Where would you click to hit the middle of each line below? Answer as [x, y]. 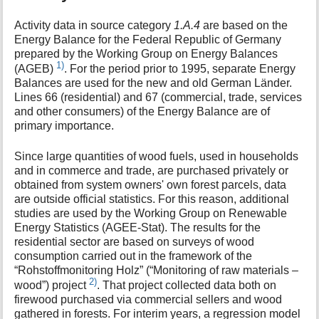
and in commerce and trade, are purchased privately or [152, 170]
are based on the [244, 25]
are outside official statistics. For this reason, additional [152, 199]
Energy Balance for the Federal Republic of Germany [148, 39]
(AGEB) [36, 69]
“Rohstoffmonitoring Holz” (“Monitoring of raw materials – [157, 270]
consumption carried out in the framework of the [134, 256]
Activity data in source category [94, 25]
